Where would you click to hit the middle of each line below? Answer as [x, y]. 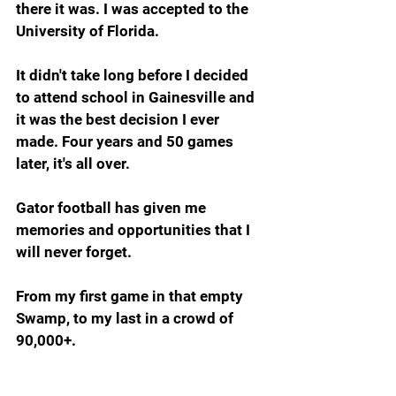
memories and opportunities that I [135, 229]
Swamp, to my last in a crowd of [126, 318]
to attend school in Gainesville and [137, 97]
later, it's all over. [73, 163]
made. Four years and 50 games [126, 141]
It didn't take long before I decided [134, 75]
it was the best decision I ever [119, 119]
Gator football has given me [113, 207]
